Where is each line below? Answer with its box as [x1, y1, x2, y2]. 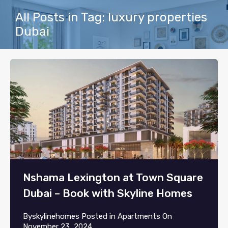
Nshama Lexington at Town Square [23, 171, 203, 184]
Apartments [118, 212, 160, 221]
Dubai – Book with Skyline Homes [23, 187, 192, 200]
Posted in [79, 212, 118, 221]
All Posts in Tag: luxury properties [15, 10, 207, 24]
